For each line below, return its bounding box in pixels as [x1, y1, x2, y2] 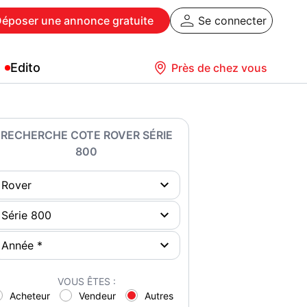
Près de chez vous [171, 61, 267, 75]
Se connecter [198, 14, 267, 27]
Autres [144, 290, 173, 302]
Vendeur [78, 290, 116, 302]
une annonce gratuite [38, 14, 153, 27]
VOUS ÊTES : [57, 275, 116, 287]
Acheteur [9, 290, 50, 302]
